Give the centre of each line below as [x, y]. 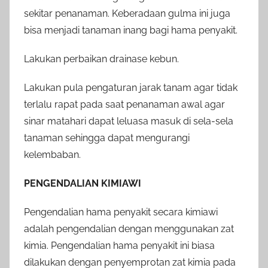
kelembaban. [52, 155]
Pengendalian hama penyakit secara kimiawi [121, 212]
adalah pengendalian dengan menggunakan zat [129, 229]
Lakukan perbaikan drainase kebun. [101, 59]
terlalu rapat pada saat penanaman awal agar [124, 105]
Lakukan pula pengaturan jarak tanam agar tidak [131, 88]
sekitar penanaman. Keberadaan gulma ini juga [127, 14]
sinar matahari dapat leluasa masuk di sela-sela [129, 121]
